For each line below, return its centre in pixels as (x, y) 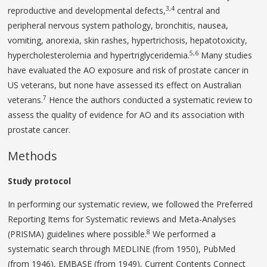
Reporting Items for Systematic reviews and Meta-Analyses (122, 219)
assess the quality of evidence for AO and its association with (126, 115)
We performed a (183, 234)
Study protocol (40, 181)
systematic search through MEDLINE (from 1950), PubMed (122, 249)
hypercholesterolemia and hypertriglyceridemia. (99, 55)
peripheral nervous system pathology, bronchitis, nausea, (118, 26)
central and (198, 11)
